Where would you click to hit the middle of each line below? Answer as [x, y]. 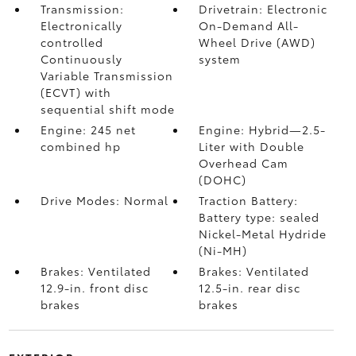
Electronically [81, 25]
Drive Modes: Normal [104, 200]
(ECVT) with [75, 92]
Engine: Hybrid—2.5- [263, 130]
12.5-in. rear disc [250, 288]
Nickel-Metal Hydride [263, 234]
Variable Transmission [106, 75]
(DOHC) [223, 180]
